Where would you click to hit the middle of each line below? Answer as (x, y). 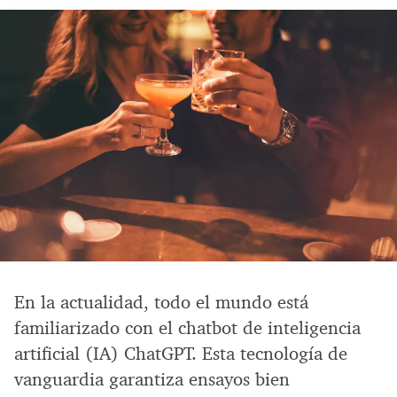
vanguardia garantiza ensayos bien (152, 379)
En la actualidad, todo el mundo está (161, 302)
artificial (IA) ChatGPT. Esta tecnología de (181, 353)
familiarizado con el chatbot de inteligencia (187, 327)
